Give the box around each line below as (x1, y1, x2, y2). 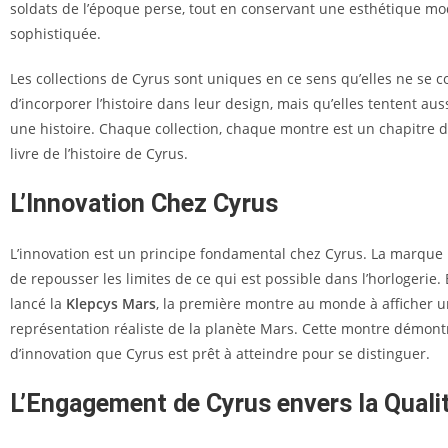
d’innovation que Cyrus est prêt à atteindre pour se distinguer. (10, 344, 430, 363)
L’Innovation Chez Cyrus (10, 189, 278, 218)
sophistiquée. (10, 24, 101, 43)
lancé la (10, 294, 66, 313)
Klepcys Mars (66, 294, 156, 313)
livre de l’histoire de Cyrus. (10, 144, 188, 163)
